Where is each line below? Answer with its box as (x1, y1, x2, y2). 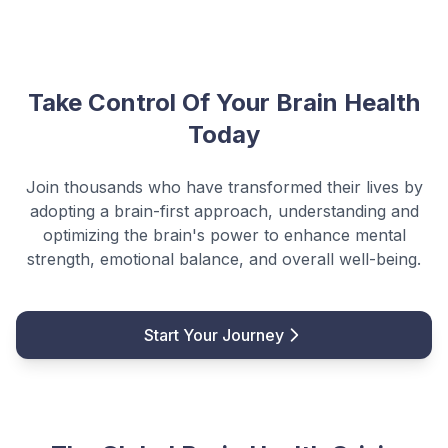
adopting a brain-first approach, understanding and (29, 201, 419, 221)
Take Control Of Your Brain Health (28, 88, 420, 117)
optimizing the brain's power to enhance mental (42, 225, 406, 245)
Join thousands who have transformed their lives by (25, 177, 423, 197)
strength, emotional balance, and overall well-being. (27, 249, 421, 269)
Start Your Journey (144, 325, 284, 345)
